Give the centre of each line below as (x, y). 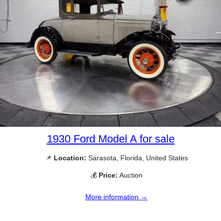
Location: (70, 158)
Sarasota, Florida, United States (137, 158)
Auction (130, 175)
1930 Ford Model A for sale (110, 139)
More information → (116, 197)
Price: (108, 175)
